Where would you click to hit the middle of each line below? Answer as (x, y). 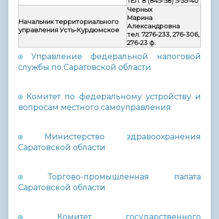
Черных (141, 9)
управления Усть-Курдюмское (69, 30)
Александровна (153, 26)
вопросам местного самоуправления (95, 107)
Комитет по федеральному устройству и (114, 96)
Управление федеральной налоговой (116, 56)
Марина (140, 18)
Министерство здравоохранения (123, 136)
